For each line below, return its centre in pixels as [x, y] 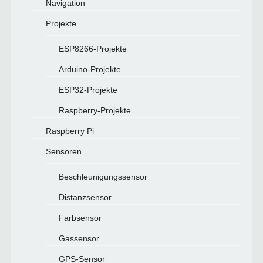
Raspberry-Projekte [95, 110]
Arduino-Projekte [90, 69]
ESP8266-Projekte [92, 49]
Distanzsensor [85, 197]
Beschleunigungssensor [103, 177]
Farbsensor [80, 218]
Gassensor [79, 238]
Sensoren [63, 151]
